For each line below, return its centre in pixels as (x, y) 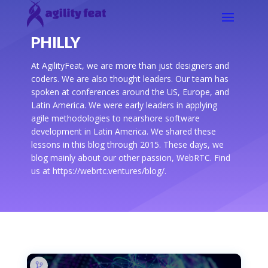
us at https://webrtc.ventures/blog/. (98, 171)
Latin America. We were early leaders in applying (124, 105)
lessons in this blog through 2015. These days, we (127, 145)
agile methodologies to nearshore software (115, 118)
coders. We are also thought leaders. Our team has (130, 79)
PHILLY (55, 42)
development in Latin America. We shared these (123, 132)
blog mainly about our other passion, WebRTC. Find (130, 158)
